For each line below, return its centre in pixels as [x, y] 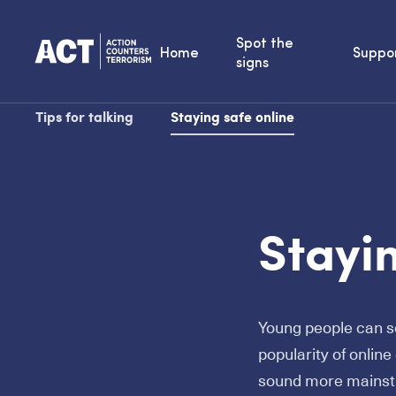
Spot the [265, 44]
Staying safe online [232, 116]
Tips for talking [84, 116]
